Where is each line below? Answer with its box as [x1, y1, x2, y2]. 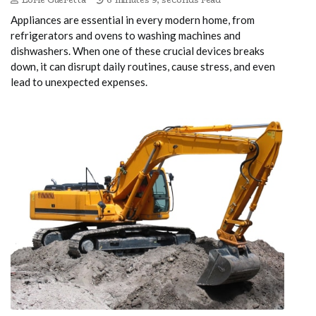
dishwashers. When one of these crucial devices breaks [11, 44, 265, 58]
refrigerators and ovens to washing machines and [11, 29, 241, 42]
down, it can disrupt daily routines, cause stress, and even [11, 60, 275, 73]
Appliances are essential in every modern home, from [11, 13, 255, 27]
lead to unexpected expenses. [11, 75, 147, 89]
